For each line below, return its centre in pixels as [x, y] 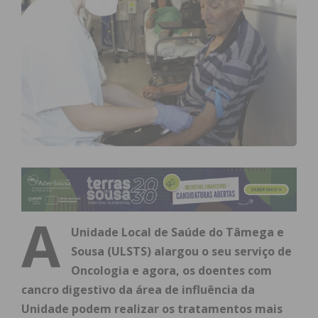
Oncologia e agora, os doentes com [171, 271]
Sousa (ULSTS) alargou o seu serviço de [181, 252]
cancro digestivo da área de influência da [138, 290]
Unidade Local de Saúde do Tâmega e [177, 232]
